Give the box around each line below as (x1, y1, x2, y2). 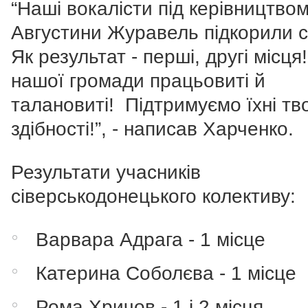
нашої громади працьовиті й (11, 70, 265, 92)
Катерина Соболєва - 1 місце (36, 263, 297, 285)
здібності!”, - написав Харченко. (11, 118, 294, 140)
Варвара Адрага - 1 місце (36, 229, 266, 251)
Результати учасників (11, 162, 201, 184)
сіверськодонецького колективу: (11, 186, 301, 208)
